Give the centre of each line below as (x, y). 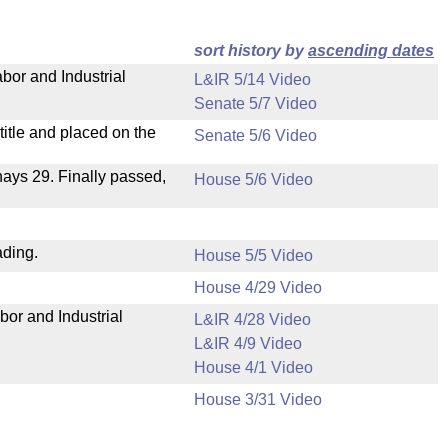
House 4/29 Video (258, 287)
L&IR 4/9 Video (248, 343)
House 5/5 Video (253, 255)
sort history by (251, 50)
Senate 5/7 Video (255, 103)
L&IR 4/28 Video (252, 319)
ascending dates (371, 50)
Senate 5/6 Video (255, 135)
